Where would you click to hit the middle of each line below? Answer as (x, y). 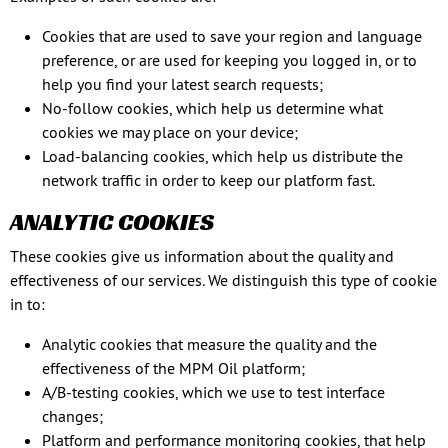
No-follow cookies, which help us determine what (212, 108)
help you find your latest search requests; (182, 84)
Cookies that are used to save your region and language (232, 36)
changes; (72, 416)
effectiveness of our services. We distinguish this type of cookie (223, 280)
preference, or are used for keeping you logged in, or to (229, 60)
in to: (27, 304)
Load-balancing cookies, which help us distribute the (222, 156)
